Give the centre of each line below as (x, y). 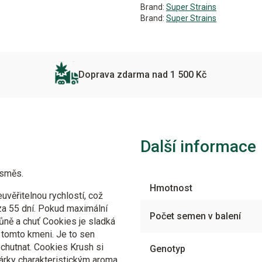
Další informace (198, 146)
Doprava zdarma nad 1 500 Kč (143, 75)
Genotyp (168, 249)
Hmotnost (171, 188)
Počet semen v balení (195, 216)
